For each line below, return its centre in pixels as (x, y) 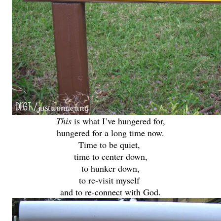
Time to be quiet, (110, 144)
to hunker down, (110, 168)
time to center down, (110, 156)
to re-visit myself (110, 180)
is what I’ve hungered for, (118, 121)
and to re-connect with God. (110, 192)
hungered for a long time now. (110, 132)
